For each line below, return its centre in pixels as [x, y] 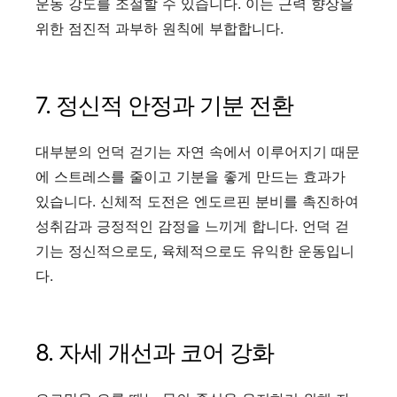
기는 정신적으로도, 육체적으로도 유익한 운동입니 [195, 251]
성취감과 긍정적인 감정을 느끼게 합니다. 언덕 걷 [192, 226]
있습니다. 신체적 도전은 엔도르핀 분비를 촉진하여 [197, 202]
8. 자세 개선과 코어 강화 [155, 353]
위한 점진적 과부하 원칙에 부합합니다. [160, 29]
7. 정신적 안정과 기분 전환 [164, 105]
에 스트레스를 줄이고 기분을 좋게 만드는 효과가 [191, 177]
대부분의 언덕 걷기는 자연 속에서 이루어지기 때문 [198, 152]
